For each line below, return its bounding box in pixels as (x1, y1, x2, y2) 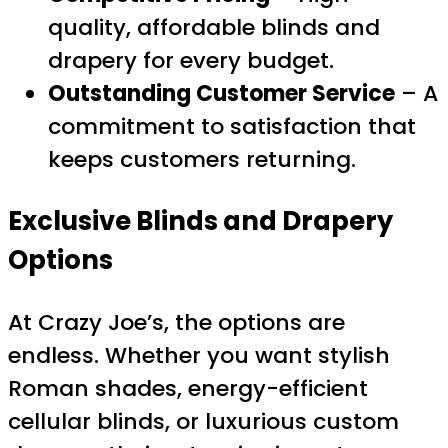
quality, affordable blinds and (48, 12, 380, 44)
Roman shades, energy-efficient (8, 372, 368, 404)
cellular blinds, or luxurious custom (8, 405, 399, 437)
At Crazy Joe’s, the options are (8, 306, 345, 338)
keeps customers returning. (48, 144, 356, 176)
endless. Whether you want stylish (8, 339, 390, 371)
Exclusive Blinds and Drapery (8, 202, 393, 239)
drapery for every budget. (48, 45, 334, 77)
